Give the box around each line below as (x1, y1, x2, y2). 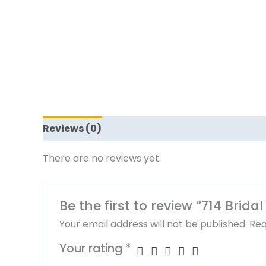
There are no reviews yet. (43, 151, 161, 166)
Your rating (59, 240, 125, 256)
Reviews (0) (43, 122, 102, 136)
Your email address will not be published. (59, 217, 247, 231)
